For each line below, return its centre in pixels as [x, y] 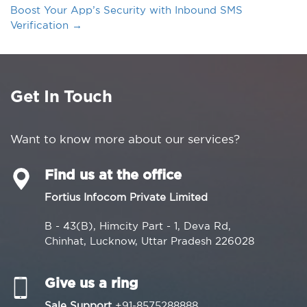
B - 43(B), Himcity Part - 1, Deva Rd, [138, 226]
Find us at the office [113, 175]
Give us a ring [91, 284]
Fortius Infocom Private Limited [126, 197]
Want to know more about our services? [125, 139]
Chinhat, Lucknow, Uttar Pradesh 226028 [149, 241]
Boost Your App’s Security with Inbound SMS [126, 10]
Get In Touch [61, 97]
